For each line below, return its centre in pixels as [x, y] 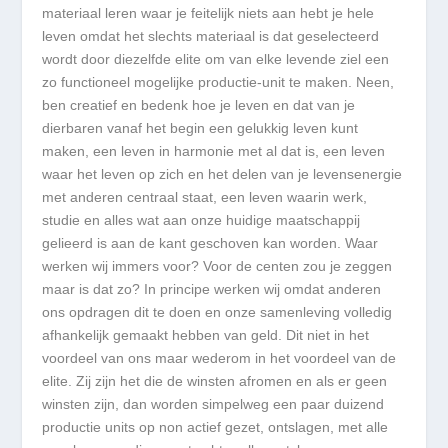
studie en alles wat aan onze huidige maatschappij [201, 220]
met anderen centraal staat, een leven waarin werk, [205, 197]
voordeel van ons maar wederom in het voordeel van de [219, 358]
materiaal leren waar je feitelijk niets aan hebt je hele [208, 13]
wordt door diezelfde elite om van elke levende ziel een [216, 59]
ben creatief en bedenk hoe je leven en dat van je [199, 105]
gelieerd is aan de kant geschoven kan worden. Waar [210, 243]
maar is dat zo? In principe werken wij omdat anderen [212, 289]
